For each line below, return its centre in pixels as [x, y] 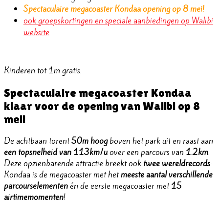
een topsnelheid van [38, 152]
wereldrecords [186, 164]
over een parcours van [147, 152]
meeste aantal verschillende [167, 175]
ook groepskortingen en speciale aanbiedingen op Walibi [118, 21]
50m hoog [89, 141]
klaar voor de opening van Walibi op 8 [102, 106]
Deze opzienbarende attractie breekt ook [74, 164]
